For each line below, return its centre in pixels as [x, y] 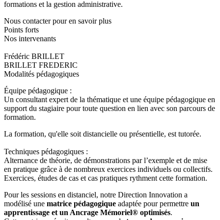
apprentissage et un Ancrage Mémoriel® [71, 213]
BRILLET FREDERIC [41, 65]
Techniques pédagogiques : [46, 152]
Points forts [21, 30]
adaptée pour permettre [153, 204]
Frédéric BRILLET [34, 56]
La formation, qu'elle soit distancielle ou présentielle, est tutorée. [103, 134]
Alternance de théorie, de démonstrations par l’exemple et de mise [106, 161]
